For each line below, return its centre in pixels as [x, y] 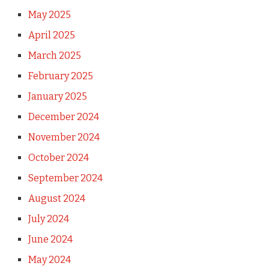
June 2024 [50, 239]
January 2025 [57, 96]
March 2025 [54, 56]
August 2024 [56, 198]
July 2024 [48, 219]
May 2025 [49, 15]
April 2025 [51, 35]
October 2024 [58, 158]
